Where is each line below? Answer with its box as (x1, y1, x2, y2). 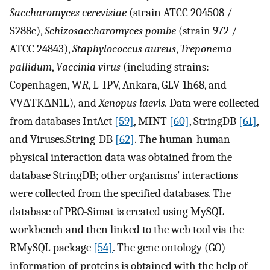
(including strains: (121, 60, 209, 74)
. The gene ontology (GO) (113, 241, 225, 255)
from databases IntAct (10, 115, 115, 128)
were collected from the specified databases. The (10, 187, 231, 201)
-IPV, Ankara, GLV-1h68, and (99, 78, 227, 92)
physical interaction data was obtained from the (10, 151, 232, 165)
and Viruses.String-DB (10, 133, 115, 146)
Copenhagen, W (10, 78, 82, 92)
